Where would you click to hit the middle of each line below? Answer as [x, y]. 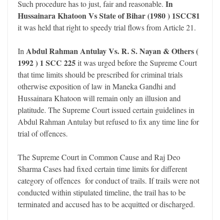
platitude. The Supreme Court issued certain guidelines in [106, 110]
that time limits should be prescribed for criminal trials [100, 75]
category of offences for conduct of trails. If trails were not [109, 181]
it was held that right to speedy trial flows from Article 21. [107, 27]
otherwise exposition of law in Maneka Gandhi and [97, 86]
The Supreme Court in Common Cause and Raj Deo [99, 157]
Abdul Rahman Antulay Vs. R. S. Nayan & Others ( [112, 51]
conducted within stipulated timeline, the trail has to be [102, 192]
